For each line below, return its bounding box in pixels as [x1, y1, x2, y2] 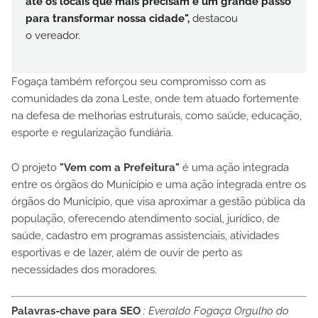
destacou [190, 11, 238, 25]
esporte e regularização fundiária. [11, 126, 173, 139]
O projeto [11, 160, 60, 174]
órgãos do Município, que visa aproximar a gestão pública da [11, 194, 305, 208]
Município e [106, 177, 163, 191]
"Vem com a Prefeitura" [60, 160, 180, 174]
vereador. [35, 28, 80, 42]
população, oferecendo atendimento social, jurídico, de [11, 212, 280, 225]
